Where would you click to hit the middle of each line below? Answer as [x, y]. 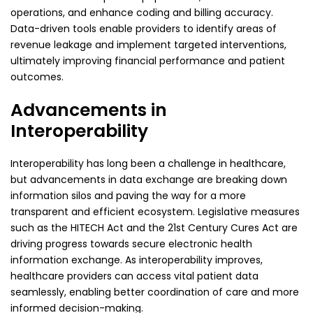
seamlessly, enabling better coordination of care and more [155, 292]
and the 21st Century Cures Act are [211, 228]
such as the [41, 228]
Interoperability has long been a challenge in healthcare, [148, 164]
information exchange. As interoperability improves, [137, 260]
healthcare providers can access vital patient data [134, 276]
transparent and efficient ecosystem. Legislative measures [155, 212]
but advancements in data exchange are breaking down [149, 180]
